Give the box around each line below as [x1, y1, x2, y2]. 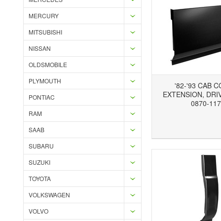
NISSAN [29, 44, 51, 52]
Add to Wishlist [91, 120, 130, 129]
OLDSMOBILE [29, 60, 67, 69]
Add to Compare [109, 120, 152, 129]
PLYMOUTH [29, 76, 61, 85]
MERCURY [29, 11, 59, 20]
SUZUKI [29, 158, 50, 166]
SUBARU [29, 142, 54, 150]
